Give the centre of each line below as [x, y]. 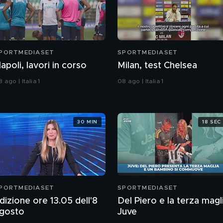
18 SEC [212, 122]
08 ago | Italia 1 [141, 81]
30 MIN [87, 122]
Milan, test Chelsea [157, 66]
